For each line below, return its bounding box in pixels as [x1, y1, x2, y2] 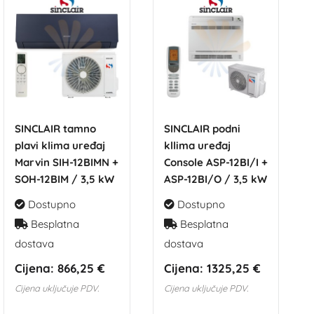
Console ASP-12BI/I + [163, 155, 268, 169]
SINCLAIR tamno [14, 121, 96, 135]
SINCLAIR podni [163, 121, 240, 135]
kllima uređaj [163, 138, 231, 152]
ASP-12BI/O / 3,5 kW [163, 172, 267, 186]
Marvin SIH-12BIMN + [14, 155, 118, 169]
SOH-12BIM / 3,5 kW [14, 172, 114, 186]
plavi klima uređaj [14, 138, 105, 152]
